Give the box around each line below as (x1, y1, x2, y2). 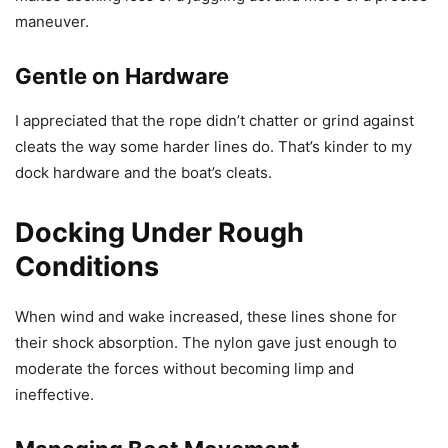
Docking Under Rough (15, 215, 304, 249)
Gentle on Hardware (15, 62, 229, 89)
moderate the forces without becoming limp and (15, 358, 354, 378)
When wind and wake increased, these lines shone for (15, 306, 397, 326)
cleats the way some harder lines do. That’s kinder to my (15, 136, 412, 156)
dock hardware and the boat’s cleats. (15, 162, 272, 182)
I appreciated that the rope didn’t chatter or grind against (15, 110, 414, 130)
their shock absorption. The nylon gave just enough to (15, 332, 397, 352)
